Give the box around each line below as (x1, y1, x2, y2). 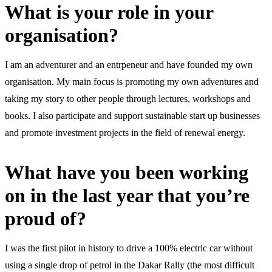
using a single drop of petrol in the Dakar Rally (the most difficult (5, 259, 254, 270)
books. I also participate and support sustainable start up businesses (5, 110, 260, 121)
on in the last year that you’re (5, 184, 250, 206)
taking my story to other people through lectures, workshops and (5, 93, 251, 104)
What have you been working (5, 161, 248, 183)
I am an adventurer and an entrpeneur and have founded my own (5, 59, 253, 70)
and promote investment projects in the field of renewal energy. (5, 127, 245, 138)
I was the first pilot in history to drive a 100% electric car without (5, 242, 253, 253)
